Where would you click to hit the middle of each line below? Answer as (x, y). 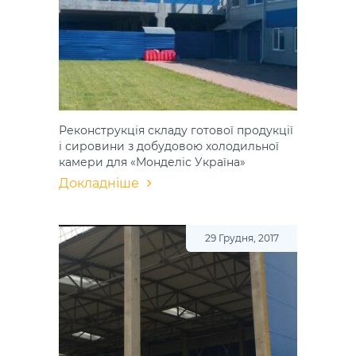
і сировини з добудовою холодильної (169, 147)
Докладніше (99, 184)
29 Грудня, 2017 (242, 238)
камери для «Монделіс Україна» (152, 163)
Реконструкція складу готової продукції (176, 131)
